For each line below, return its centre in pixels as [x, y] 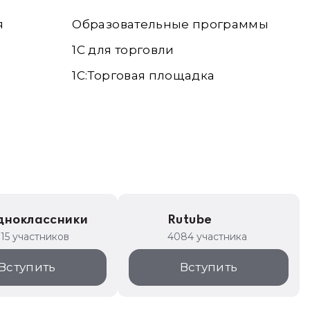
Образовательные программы [170, 24]
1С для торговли [123, 50]
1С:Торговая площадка [144, 75]
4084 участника [208, 237]
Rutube [190, 220]
